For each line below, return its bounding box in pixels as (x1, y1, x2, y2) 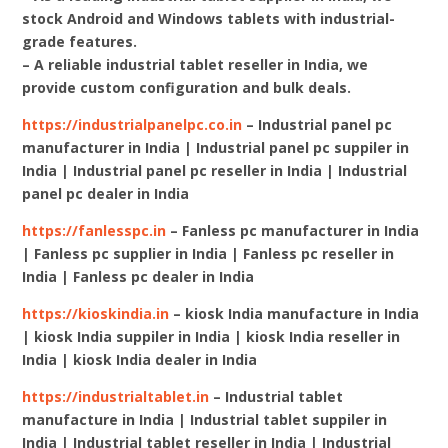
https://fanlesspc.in (22, 220, 167, 240)
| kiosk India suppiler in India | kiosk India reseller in (22, 326, 401, 346)
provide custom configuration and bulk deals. (22, 77, 352, 97)
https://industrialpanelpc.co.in (22, 114, 243, 134)
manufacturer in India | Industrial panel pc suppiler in (22, 137, 410, 157)
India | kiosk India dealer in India (22, 349, 258, 369)
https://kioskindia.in (22, 303, 170, 323)
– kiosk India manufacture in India (169, 303, 420, 323)
